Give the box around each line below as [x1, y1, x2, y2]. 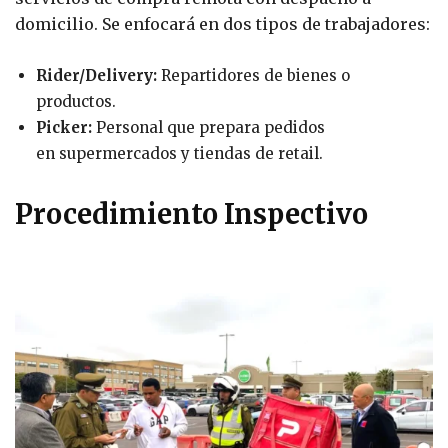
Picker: [36, 118, 92, 138]
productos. [36, 92, 116, 112]
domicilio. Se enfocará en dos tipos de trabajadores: [15, 14, 430, 35]
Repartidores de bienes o [157, 66, 350, 86]
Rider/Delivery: [36, 66, 157, 86]
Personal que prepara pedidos [92, 118, 325, 138]
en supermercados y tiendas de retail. [36, 144, 323, 164]
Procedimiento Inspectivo [15, 197, 368, 232]
